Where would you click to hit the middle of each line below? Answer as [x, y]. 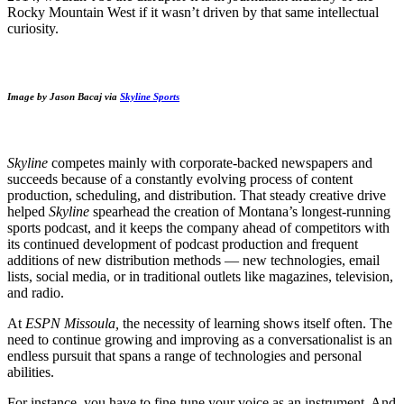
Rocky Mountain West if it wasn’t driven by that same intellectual [193, 13]
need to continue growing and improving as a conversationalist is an [200, 339]
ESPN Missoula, [72, 323]
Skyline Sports [150, 97]
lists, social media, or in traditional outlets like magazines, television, [200, 276]
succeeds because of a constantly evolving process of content [180, 179]
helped [28, 211]
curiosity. [33, 29]
